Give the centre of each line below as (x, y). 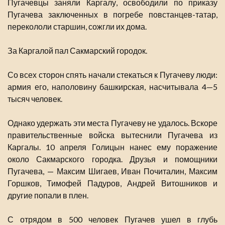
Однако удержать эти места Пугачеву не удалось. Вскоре (113, 123)
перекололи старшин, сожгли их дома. (77, 27)
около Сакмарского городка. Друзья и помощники (113, 159)
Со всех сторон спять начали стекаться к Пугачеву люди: (113, 75)
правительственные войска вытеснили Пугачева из (113, 135)
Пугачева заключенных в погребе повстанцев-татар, (113, 15)
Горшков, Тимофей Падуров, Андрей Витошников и (113, 183)
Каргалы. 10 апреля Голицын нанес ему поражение (113, 147)
